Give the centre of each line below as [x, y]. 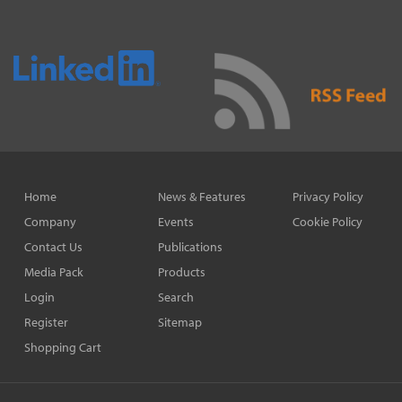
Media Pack [54, 271]
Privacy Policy [328, 196]
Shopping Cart [63, 347]
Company [50, 221]
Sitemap [180, 322]
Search [176, 297]
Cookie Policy [327, 221]
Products [182, 271]
